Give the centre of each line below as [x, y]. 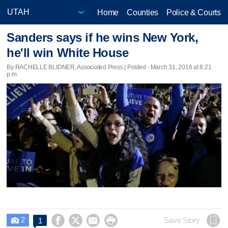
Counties [142, 12]
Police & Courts [193, 12]
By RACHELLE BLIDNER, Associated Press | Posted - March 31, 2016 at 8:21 [109, 67]
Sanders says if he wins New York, [103, 38]
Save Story [182, 220]
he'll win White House [68, 53]
